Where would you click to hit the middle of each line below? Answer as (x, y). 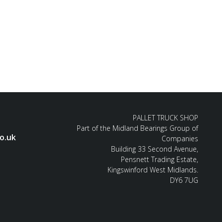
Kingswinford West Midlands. (153, 169)
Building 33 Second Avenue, (155, 149)
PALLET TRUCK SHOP (166, 117)
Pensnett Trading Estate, (160, 159)
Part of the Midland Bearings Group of (138, 128)
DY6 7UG (184, 180)
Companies (180, 138)
